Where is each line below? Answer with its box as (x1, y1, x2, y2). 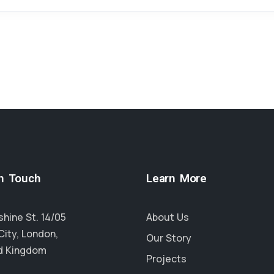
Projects (146, 252, 187, 265)
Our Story (146, 231, 191, 245)
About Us (146, 210, 189, 224)
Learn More (146, 171, 207, 185)
